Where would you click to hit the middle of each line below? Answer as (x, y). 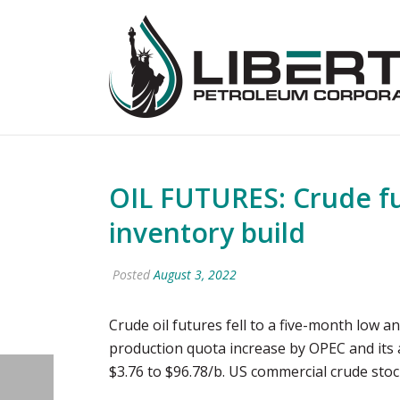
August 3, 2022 (195, 275)
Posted (131, 275)
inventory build (207, 233)
